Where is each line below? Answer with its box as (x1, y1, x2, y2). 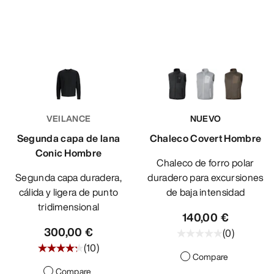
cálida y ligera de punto (18, 185, 119, 200)
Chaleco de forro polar (157, 155, 164, 171)
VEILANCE (46, 112, 91, 125)
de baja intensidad (166, 185, 245, 200)
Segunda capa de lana (17, 131, 120, 146)
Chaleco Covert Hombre (149, 131, 262, 146)
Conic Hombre (35, 146, 102, 161)
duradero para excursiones (147, 170, 264, 185)
